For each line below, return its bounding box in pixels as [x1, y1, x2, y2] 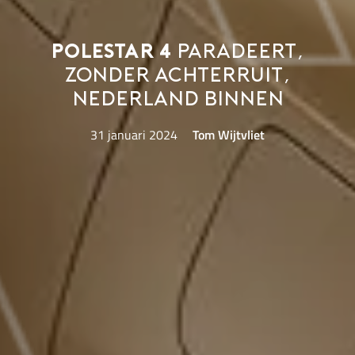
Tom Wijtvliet [193, 125, 265, 145]
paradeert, [172, 42, 304, 63]
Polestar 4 [51, 42, 172, 63]
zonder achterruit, [64, 66, 291, 86]
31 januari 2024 [90, 125, 177, 145]
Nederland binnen [71, 90, 284, 110]
